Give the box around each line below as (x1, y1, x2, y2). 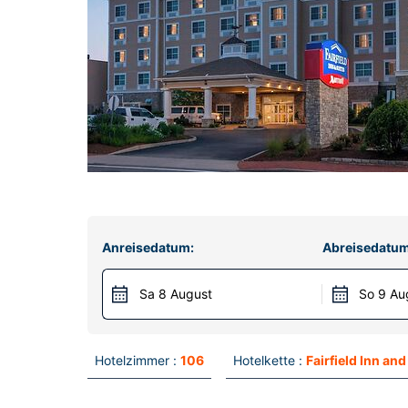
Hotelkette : (233, 352, 302, 368)
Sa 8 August (139, 286, 212, 301)
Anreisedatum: (102, 240, 194, 255)
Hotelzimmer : (95, 352, 177, 368)
